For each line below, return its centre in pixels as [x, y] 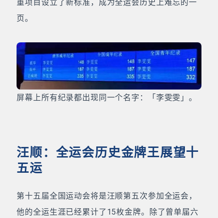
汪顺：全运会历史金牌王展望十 [108, 153]
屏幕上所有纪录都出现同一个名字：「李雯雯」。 [107, 98]
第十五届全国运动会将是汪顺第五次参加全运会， [107, 196]
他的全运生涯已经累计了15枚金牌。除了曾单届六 [108, 212]
